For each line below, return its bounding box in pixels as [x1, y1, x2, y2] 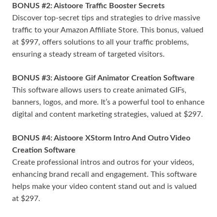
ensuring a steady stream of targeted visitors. [12, 50, 165, 58]
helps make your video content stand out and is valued [12, 182, 197, 190]
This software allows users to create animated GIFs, [12, 86, 186, 94]
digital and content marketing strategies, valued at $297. [12, 110, 203, 118]
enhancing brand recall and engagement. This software [12, 170, 197, 178]
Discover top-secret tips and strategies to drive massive [12, 14, 200, 22]
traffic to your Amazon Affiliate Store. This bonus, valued [12, 26, 203, 34]
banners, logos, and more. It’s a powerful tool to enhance [12, 98, 204, 106]
